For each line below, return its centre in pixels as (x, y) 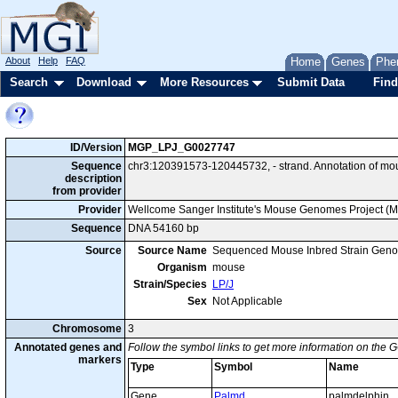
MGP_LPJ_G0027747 (182, 147)
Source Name (172, 251)
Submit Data (311, 82)
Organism (182, 267)
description (93, 179)
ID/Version (96, 147)
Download (104, 82)
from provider (87, 191)
